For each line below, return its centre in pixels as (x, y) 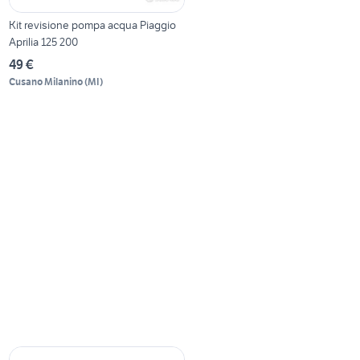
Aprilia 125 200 (44, 42)
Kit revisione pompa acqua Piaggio (93, 25)
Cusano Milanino (46, 82)
